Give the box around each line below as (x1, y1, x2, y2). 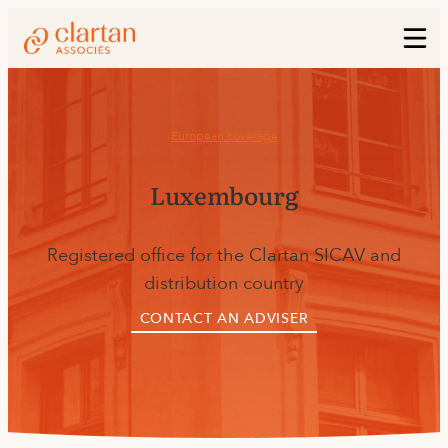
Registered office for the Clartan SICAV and (47, 242, 401, 268)
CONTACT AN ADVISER (139, 308, 309, 328)
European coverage (170, 128, 278, 145)
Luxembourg (149, 176, 299, 212)
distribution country (144, 270, 304, 296)
